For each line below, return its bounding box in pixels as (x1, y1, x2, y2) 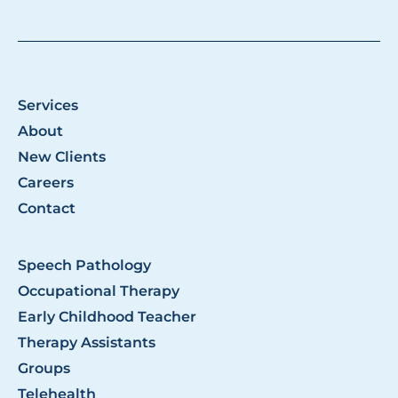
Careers (18, 174, 74, 192)
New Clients (18, 148, 106, 166)
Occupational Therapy (18, 283, 179, 300)
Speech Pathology (18, 257, 151, 275)
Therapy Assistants (18, 334, 155, 352)
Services (18, 97, 78, 115)
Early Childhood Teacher (18, 308, 196, 326)
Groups (18, 360, 70, 378)
